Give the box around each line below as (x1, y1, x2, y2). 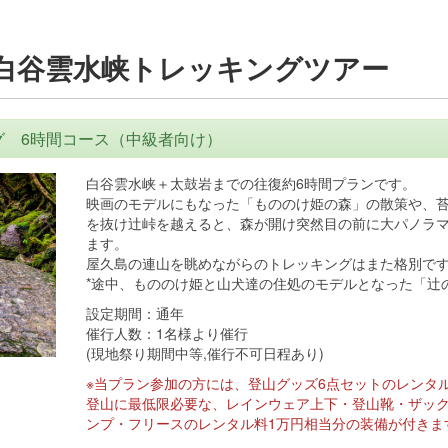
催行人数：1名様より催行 (85, 323, 248, 343)
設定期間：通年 (85, 303, 184, 323)
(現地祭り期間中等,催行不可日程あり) (85, 343, 324, 363)
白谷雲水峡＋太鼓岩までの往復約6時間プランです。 (85, 173, 416, 193)
